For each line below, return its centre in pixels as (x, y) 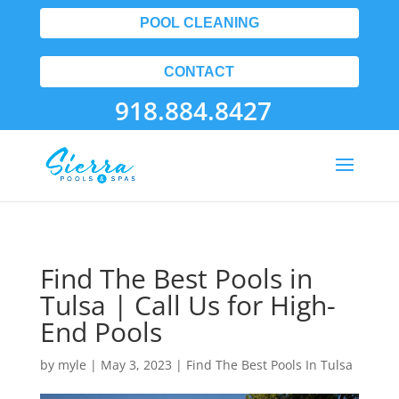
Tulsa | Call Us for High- (187, 305)
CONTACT (199, 71)
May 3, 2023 (136, 365)
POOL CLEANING (199, 23)
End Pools (101, 332)
